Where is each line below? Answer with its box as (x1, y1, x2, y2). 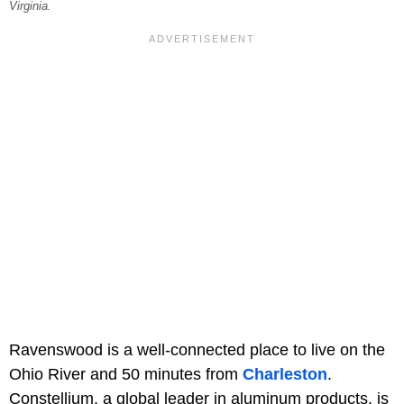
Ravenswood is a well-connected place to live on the (9, 341, 385, 360)
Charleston (243, 365, 327, 384)
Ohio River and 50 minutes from (9, 365, 243, 384)
